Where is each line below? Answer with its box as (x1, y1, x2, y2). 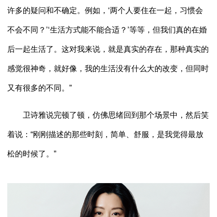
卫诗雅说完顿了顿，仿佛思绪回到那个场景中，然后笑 (7, 110, 209, 119)
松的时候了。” (7, 149, 56, 158)
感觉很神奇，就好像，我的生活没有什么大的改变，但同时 (7, 64, 209, 73)
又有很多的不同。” (7, 83, 72, 92)
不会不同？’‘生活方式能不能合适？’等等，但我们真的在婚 (7, 25, 207, 34)
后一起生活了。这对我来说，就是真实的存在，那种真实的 (7, 45, 209, 53)
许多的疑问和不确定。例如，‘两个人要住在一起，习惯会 (7, 6, 203, 15)
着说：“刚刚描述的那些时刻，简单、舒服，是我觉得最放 (7, 130, 203, 139)
